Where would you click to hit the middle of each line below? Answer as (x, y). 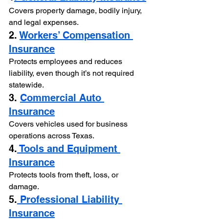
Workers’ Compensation (76, 35)
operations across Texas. (52, 135)
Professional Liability (70, 199)
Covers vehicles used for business (69, 124)
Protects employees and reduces (66, 61)
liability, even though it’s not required (72, 73)
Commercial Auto (62, 98)
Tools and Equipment (69, 148)
